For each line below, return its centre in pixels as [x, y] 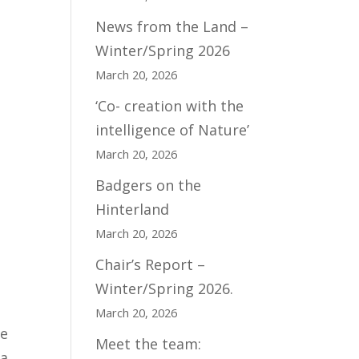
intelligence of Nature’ [173, 130]
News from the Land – [172, 26]
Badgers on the [149, 185]
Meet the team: [149, 344]
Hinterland [133, 209]
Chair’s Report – [151, 264]
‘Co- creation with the [170, 106]
